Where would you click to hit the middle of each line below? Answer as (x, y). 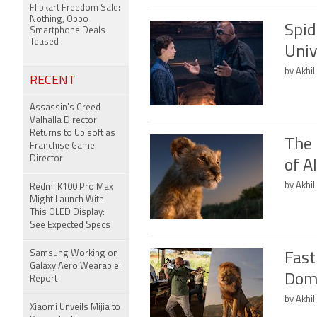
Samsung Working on (74, 254)
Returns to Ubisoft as (73, 133)
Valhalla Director (63, 121)
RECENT (53, 81)
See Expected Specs (70, 225)
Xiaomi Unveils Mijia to (75, 307)
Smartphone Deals (68, 31)
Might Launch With (67, 200)
